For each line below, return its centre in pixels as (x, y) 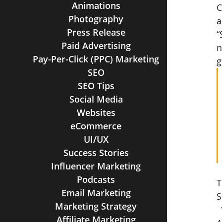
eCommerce (96, 126)
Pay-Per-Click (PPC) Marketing (96, 59)
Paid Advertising (96, 46)
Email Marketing (96, 193)
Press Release (96, 32)
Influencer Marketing (96, 166)
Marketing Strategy (96, 206)
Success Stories (96, 153)
